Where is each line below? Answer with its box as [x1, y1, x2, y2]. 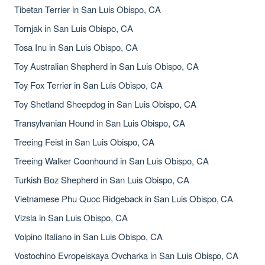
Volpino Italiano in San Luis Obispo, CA [14, 230, 163, 243]
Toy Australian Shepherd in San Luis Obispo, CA [14, 60, 199, 72]
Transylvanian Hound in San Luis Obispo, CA [14, 117, 185, 129]
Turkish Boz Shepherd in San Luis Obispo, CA [14, 173, 189, 186]
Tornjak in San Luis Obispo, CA [14, 22, 133, 34]
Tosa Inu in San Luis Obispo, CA [14, 41, 138, 53]
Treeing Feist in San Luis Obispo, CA [14, 135, 154, 148]
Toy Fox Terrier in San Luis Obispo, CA [14, 79, 163, 91]
